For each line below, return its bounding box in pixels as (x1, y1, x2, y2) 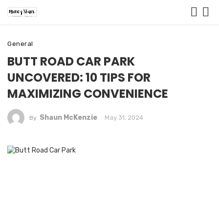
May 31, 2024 (104, 114, 143, 121)
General (7, 40, 33, 47)
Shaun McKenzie (39, 113, 97, 122)
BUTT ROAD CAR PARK (7, 53, 135, 69)
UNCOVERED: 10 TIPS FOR (7, 69, 151, 86)
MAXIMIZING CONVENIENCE (7, 86, 168, 102)
